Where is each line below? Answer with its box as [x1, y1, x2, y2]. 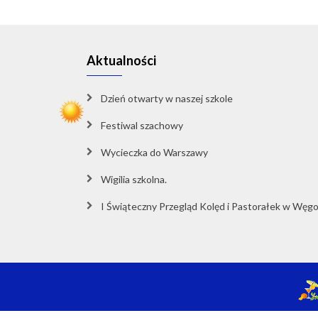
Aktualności [87, 53, 156, 68]
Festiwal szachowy [101, 119, 183, 131]
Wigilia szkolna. [101, 173, 167, 185]
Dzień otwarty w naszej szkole [101, 92, 233, 104]
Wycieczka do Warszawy [101, 146, 208, 158]
